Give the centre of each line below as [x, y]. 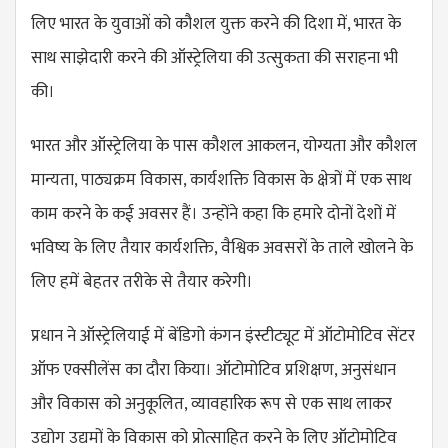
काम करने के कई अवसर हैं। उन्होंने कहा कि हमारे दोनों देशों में [213, 213]
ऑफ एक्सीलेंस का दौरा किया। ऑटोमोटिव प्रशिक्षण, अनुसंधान [213, 369]
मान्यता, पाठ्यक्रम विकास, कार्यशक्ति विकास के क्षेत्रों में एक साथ [221, 179]
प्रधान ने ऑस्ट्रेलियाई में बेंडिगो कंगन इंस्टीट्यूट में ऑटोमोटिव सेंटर [223, 335]
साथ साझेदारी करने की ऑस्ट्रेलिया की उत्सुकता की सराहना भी [214, 57]
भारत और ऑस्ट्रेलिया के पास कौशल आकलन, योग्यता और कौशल [224, 145]
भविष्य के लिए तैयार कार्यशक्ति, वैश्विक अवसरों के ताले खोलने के [222, 247]
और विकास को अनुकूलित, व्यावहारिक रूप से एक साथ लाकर [211, 403]
